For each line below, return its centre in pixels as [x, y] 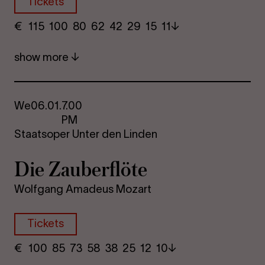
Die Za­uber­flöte [81, 168]
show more [43, 57]
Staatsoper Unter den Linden [86, 134]
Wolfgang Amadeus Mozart [83, 189]
